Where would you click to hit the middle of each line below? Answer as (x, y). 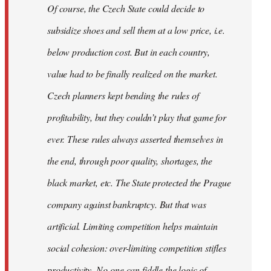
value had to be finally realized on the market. (132, 73)
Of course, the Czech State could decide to (126, 8)
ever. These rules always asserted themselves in (135, 139)
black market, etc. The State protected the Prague (139, 182)
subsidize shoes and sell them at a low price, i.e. (136, 30)
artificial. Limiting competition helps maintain (132, 226)
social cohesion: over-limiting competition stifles (137, 247)
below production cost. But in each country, (129, 51)
